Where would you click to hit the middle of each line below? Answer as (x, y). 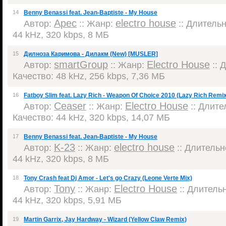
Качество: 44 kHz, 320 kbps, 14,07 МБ (91, 117)
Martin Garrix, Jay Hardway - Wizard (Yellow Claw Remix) (105, 219)
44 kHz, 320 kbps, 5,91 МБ (67, 200)
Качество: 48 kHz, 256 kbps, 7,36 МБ (89, 76)
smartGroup (81, 65)
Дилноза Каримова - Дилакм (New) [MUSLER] (91, 54)
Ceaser (70, 106)
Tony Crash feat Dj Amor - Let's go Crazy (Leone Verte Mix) (108, 178)
